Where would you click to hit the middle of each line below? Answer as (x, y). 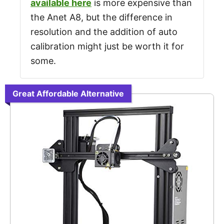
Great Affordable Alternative (68, 93)
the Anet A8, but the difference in (101, 17)
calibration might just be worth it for (107, 46)
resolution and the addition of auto (104, 32)
